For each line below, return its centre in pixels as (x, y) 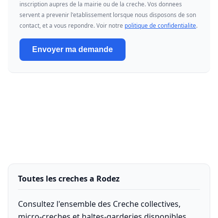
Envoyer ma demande (73, 49)
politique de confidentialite (160, 26)
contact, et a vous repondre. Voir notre (72, 26)
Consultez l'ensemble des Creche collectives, (99, 204)
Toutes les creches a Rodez (69, 179)
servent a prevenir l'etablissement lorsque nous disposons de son (108, 15)
